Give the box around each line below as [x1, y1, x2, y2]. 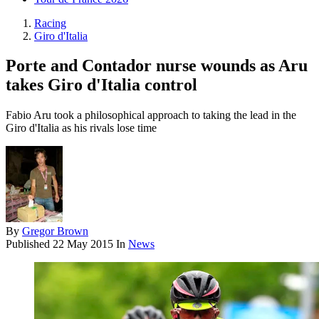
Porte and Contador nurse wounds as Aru [6, 56, 308, 75]
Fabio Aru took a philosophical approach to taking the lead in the [6, 109, 296, 122]
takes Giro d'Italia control [6, 75, 197, 95]
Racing [34, 16, 66, 29]
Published [6, 238, 53, 251]
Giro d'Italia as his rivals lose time [6, 122, 157, 135]
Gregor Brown [22, 225, 88, 238]
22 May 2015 [53, 238, 113, 251]
